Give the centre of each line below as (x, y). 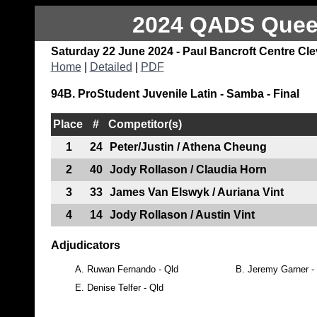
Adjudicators (85, 245)
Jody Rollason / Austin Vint (182, 214)
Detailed (111, 67)
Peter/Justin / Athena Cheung (188, 146)
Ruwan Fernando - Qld (132, 269)
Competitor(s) (145, 124)
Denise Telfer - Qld (125, 287)
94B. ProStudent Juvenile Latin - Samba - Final (175, 93)
